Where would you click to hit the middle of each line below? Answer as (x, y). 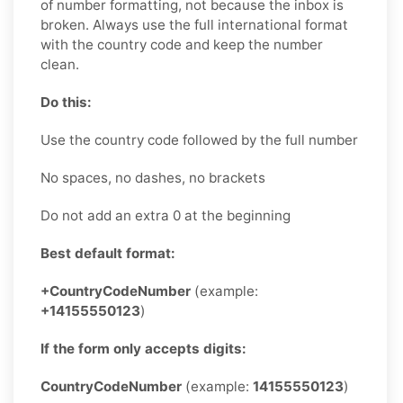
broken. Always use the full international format (194, 24)
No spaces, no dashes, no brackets (153, 177)
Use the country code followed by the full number (199, 139)
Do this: (66, 102)
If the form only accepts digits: (143, 348)
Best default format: (108, 253)
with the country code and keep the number (182, 44)
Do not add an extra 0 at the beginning (166, 215)
